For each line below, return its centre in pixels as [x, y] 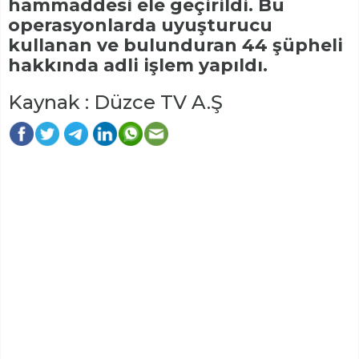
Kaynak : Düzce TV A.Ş [115, 102]
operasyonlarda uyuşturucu [140, 25]
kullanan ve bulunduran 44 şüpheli [175, 45]
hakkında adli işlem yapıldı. [138, 65]
